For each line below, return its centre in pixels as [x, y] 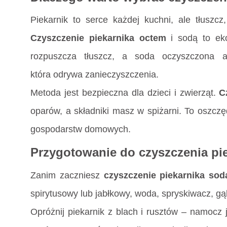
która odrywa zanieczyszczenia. [94, 75]
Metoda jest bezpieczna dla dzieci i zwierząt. [125, 93]
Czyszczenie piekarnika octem [98, 38]
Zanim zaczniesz [67, 175]
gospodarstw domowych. [81, 129]
